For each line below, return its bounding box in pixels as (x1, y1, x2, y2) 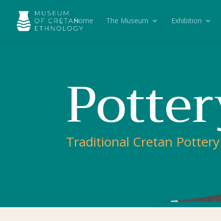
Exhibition (171, 16, 202, 25)
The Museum (106, 16, 148, 25)
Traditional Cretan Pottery (66, 132, 220, 150)
